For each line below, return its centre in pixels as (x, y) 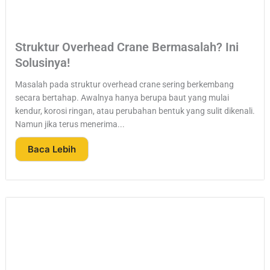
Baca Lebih (52, 149)
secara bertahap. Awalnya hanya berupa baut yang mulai (122, 98)
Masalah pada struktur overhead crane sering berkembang (124, 85)
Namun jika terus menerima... (70, 124)
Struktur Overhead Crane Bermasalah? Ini (127, 47)
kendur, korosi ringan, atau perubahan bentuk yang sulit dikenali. (135, 111)
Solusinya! (42, 63)
